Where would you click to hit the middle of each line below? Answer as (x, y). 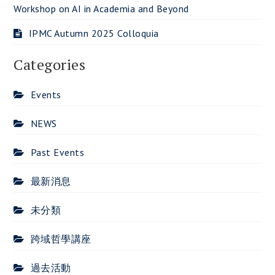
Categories (50, 64)
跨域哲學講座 (61, 238)
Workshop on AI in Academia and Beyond (101, 8)
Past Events (57, 152)
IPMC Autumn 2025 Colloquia (94, 33)
